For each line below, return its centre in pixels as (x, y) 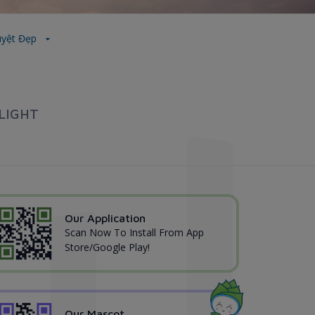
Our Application (105, 218)
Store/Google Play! (107, 247)
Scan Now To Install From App (134, 233)
